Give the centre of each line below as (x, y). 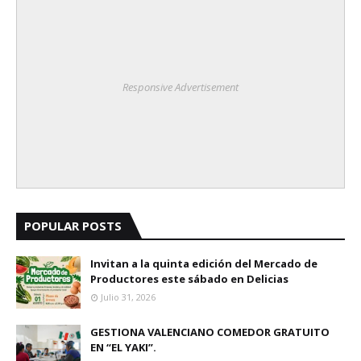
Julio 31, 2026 (128, 297)
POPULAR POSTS (73, 226)
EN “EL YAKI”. (123, 347)
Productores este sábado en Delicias (189, 279)
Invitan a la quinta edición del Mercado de (204, 263)
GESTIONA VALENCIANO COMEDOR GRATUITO (210, 332)
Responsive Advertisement (180, 87)
